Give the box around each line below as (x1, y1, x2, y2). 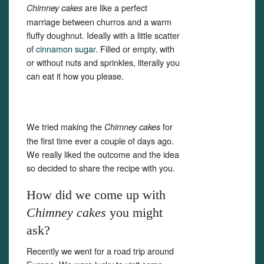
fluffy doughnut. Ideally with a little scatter (27, 29, 180, 41)
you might (106, 205, 163, 220)
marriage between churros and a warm (27, 15, 171, 28)
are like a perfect (82, 1, 147, 14)
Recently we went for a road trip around (27, 245, 174, 257)
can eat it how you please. (27, 70, 124, 82)
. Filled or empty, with (95, 42, 174, 55)
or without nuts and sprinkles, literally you (27, 56, 180, 68)
